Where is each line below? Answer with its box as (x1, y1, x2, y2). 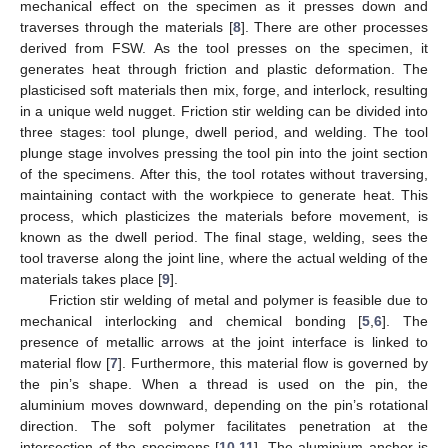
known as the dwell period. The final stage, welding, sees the (20, 229, 428, 246)
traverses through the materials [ (20, 19, 233, 36)
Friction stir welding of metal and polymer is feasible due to (48, 292, 428, 309)
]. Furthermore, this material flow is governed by (118, 355, 428, 372)
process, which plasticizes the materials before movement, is (20, 208, 428, 225)
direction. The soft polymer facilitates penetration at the (20, 418, 428, 435)
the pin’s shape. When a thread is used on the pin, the (20, 376, 428, 393)
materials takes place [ (20, 271, 162, 288)
